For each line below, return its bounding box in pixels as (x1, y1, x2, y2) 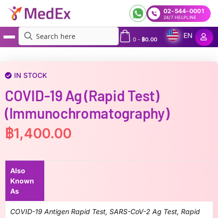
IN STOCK (14, 71, 47, 79)
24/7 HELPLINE (163, 14, 197, 20)
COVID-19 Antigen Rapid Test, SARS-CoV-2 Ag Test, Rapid (10, 207, 200, 216)
